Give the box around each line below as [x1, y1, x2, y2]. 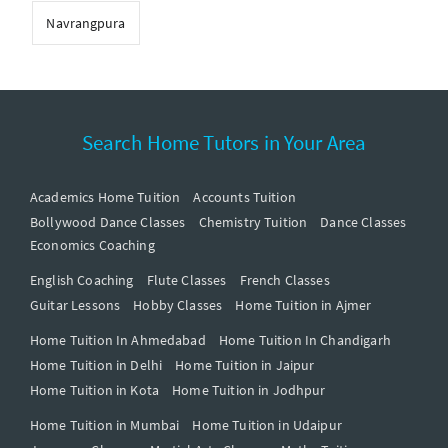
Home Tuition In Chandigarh [218, 330, 391, 349]
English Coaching [30, 270, 134, 289]
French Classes [239, 270, 330, 289]
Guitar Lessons [30, 295, 121, 314]
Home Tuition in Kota [30, 380, 159, 399]
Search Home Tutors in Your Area [81, 128, 367, 156]
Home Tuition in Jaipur [175, 355, 315, 374]
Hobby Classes [133, 295, 223, 314]
